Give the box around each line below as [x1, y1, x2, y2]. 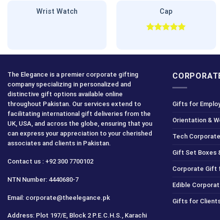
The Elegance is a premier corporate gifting [7, 70, 138, 78]
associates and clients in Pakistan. [7, 139, 111, 147]
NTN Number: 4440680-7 [7, 175, 79, 183]
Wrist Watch [36, 7, 78, 16]
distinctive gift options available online [7, 90, 123, 98]
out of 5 [146, 42, 175, 51]
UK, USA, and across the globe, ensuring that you [7, 119, 152, 127]
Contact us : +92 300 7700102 [7, 157, 93, 165]
